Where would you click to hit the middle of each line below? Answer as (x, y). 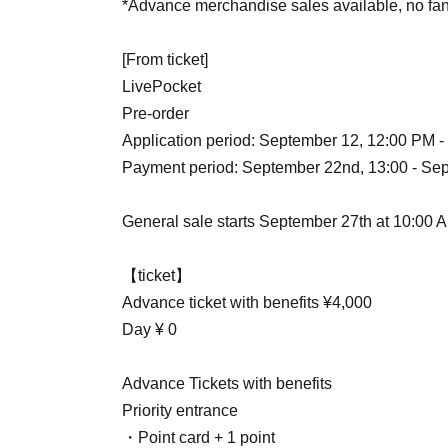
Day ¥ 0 (149, 329)
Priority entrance (180, 410)
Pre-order (155, 113)
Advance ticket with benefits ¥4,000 (247, 302)
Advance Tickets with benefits (227, 383)
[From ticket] (165, 59)
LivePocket (161, 86)
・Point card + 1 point (198, 437)
